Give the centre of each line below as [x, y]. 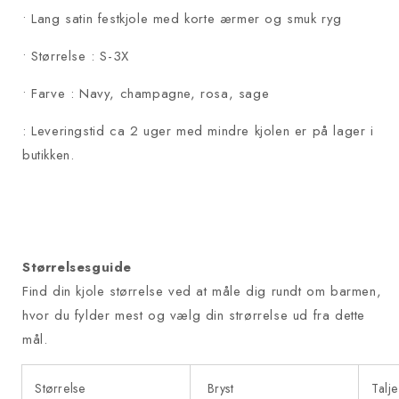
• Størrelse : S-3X [76, 57]
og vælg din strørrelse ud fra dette [257, 316]
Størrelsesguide [77, 268]
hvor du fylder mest [83, 316]
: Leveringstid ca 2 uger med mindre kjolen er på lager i [198, 131]
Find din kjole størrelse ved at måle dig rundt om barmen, [202, 292]
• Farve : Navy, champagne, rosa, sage [148, 94]
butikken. [49, 155]
